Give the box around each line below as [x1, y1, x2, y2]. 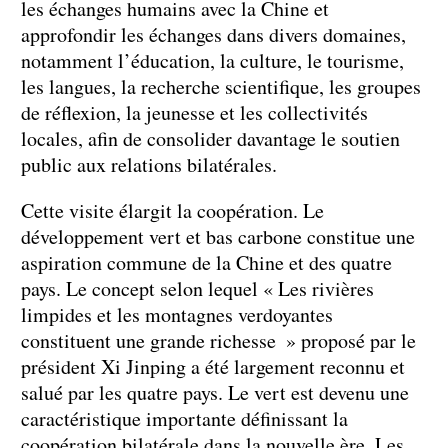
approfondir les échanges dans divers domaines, [21, 20, 406, 48]
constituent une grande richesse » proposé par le [21, 326, 416, 354]
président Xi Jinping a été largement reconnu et [21, 352, 405, 380]
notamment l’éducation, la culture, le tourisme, [21, 46, 404, 74]
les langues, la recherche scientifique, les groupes [21, 72, 421, 100]
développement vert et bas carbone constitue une [21, 222, 415, 250]
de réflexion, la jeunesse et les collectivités [21, 98, 368, 126]
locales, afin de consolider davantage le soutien [21, 124, 400, 152]
